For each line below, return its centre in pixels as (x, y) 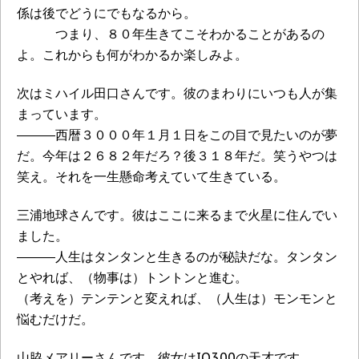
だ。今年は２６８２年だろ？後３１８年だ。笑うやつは (177, 156)
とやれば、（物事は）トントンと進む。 (132, 278)
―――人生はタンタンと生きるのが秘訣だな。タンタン (177, 257)
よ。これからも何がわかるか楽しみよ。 (132, 55)
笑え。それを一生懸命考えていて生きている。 (151, 177)
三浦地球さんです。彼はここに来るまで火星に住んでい (177, 215)
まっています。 (62, 114)
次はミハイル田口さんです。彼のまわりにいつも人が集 (177, 93)
